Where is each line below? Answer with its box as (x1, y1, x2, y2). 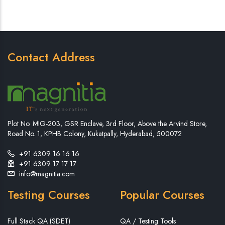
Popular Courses (120, 186, 204, 204)
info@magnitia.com (19, 169, 75, 179)
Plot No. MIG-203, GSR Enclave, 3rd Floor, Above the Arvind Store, (8, 119, 207, 129)
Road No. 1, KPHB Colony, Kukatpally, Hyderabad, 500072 (8, 129, 182, 139)
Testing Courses (8, 186, 90, 204)
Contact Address (8, 49, 95, 66)
